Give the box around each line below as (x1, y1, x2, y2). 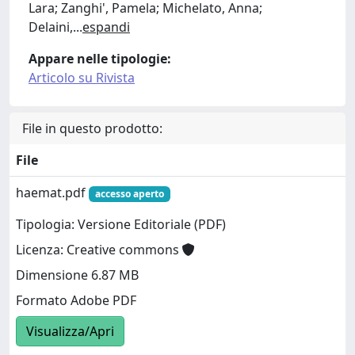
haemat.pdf (16, 184, 89, 201)
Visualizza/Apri (26, 323, 114, 341)
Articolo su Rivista (29, 69, 135, 86)
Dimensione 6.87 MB (16, 266, 139, 284)
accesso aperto (94, 187, 164, 200)
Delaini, (29, 18, 73, 36)
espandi (82, 18, 130, 36)
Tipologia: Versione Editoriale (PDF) (16, 216, 226, 234)
